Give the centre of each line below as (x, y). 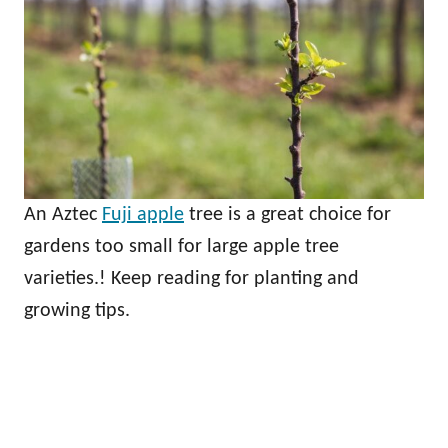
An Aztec (63, 215)
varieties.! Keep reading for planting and (191, 279)
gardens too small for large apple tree (181, 247)
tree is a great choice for (287, 215)
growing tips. (77, 311)
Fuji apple (143, 215)
